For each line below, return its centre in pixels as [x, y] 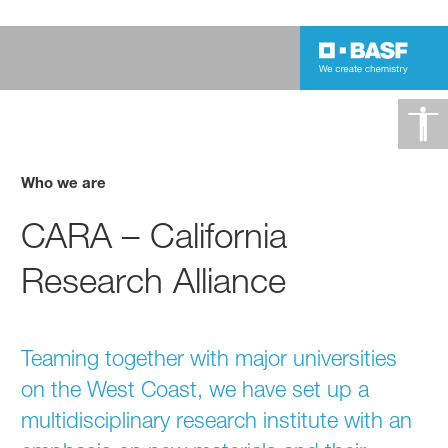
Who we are [64, 181]
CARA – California [154, 235]
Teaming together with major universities [209, 357]
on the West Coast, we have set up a [195, 388]
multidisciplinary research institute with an [217, 419]
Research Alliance [154, 280]
